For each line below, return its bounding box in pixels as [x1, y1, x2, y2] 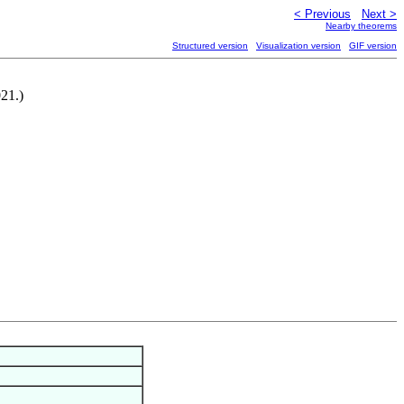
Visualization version [256, 41, 341, 50]
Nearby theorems [326, 21, 397, 31]
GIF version [349, 41, 397, 50]
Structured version [172, 41, 248, 50]
